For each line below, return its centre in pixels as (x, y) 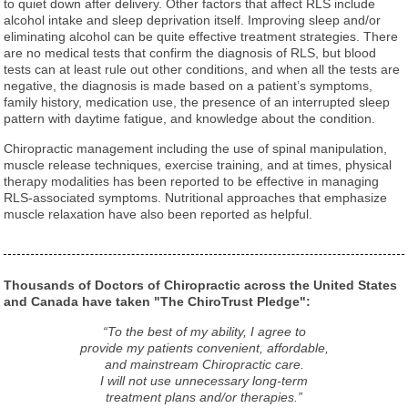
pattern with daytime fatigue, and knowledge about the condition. (190, 119)
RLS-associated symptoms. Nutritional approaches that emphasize (196, 198)
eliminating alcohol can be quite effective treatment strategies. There (201, 37)
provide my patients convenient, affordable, (204, 347)
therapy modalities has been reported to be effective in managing (192, 182)
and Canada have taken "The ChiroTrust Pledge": (158, 302)
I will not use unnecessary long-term (204, 380)
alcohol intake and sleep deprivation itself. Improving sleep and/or (193, 20)
